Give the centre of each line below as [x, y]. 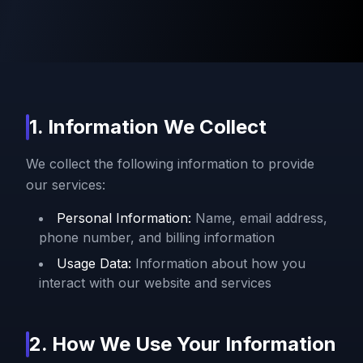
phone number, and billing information [157, 237]
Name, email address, [261, 218]
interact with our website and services [155, 282]
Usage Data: [94, 263]
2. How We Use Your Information [183, 344]
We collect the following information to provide [170, 163]
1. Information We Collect [148, 126]
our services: [66, 184]
